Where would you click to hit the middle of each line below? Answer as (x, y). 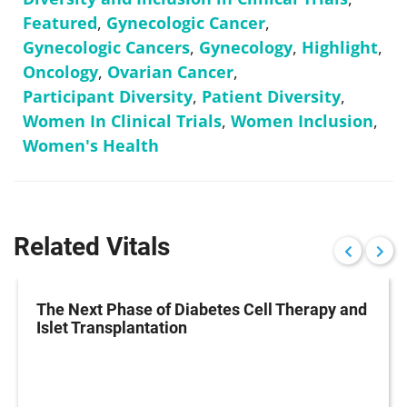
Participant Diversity (108, 96)
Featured (60, 22)
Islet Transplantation (112, 327)
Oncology (60, 71)
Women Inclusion (302, 120)
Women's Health (91, 145)
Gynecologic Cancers (106, 47)
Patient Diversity (271, 96)
